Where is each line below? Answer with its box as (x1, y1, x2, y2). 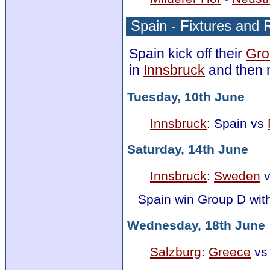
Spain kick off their (129, 45, 246, 61)
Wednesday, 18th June (127, 218, 265, 233)
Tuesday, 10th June (127, 90, 245, 104)
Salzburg (150, 244, 201, 259)
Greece (209, 244, 251, 259)
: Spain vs (207, 116, 268, 130)
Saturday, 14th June (127, 142, 248, 157)
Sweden (214, 168, 260, 183)
